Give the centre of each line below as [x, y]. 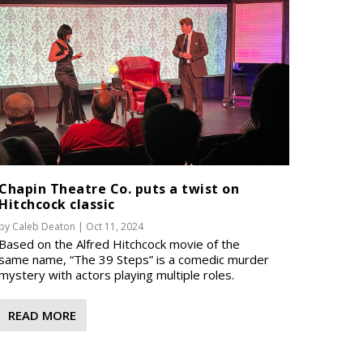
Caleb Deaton [44, 226]
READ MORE [43, 315]
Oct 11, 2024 [115, 226]
